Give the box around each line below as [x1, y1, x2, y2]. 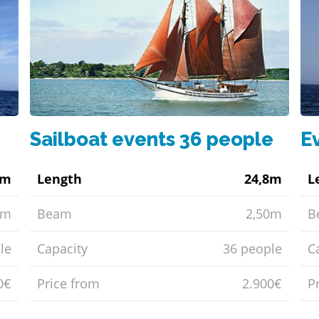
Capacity [36, 240, 88, 258]
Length [36, 170, 82, 188]
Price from [36, 275, 100, 293]
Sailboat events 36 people [29, 127, 273, 151]
